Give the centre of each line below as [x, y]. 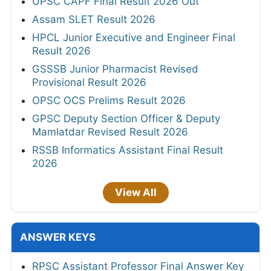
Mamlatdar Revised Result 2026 [110, 132]
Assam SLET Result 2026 [94, 20]
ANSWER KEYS [58, 237]
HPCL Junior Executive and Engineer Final [134, 38]
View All [135, 193]
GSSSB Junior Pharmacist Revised [115, 69]
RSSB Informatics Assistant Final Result [128, 150]
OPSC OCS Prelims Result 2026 [109, 101]
